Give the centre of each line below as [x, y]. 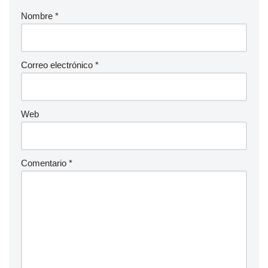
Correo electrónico [58, 65]
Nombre [38, 16]
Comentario [45, 163]
